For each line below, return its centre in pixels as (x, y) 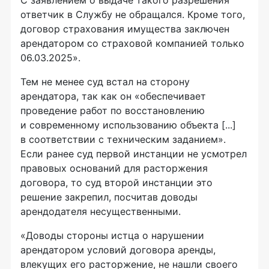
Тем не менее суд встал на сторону (105, 82)
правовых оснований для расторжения (114, 168)
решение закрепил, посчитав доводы (109, 197)
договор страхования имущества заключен (125, 29)
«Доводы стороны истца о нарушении (112, 236)
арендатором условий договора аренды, (118, 250)
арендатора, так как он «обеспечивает (113, 96)
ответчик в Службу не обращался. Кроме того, (133, 15)
